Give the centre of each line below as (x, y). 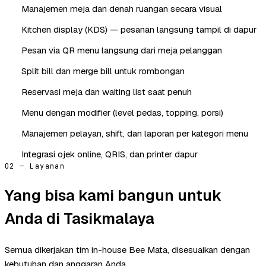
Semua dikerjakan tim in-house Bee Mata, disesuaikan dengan (127, 249)
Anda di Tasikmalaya (80, 218)
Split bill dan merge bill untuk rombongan (103, 71)
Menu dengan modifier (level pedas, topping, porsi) (122, 112)
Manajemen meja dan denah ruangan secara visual (122, 8)
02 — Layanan (35, 166)
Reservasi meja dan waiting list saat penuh (107, 91)
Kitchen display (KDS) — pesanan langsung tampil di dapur (139, 29)
